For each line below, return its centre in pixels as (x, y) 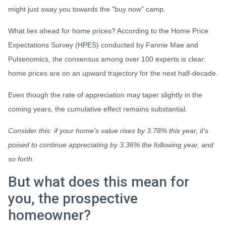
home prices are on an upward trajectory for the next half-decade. (113, 73)
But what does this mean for (99, 182)
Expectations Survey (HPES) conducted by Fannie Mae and (103, 45)
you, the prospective (73, 199)
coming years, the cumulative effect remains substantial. (98, 109)
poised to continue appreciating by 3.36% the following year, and (111, 145)
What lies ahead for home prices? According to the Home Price (108, 31)
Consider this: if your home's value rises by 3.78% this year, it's (108, 131)
